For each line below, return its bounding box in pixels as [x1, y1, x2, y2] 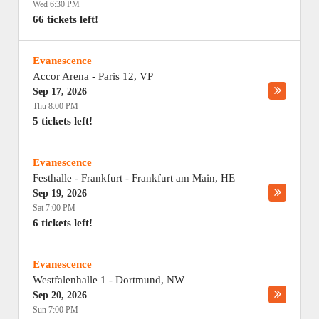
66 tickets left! [33, 14, 98, 25]
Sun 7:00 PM [33, 305, 78, 315]
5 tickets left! [33, 115, 93, 127]
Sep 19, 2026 [33, 188, 87, 199]
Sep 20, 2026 [33, 290, 87, 300]
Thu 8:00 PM [33, 101, 78, 111]
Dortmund [115, 274, 161, 286]
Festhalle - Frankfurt [33, 172, 122, 184]
